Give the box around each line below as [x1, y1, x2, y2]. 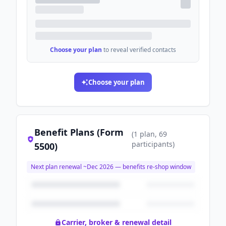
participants [131, 139, 173, 149]
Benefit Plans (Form [34, 126, 124, 138]
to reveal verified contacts [103, 45, 176, 54]
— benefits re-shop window [114, 162, 191, 171]
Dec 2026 [87, 162, 114, 171]
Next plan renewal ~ [31, 162, 87, 171]
